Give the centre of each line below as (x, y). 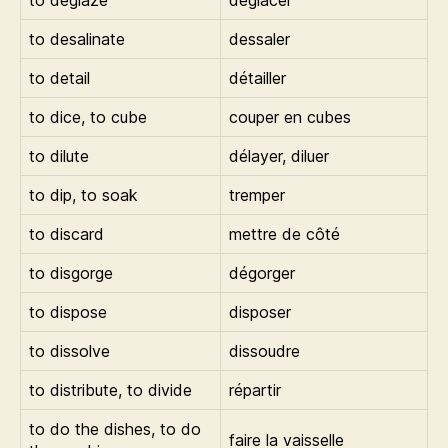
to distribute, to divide (110, 390)
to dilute (59, 156)
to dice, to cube (88, 117)
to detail (59, 78)
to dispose (68, 312)
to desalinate (77, 39)
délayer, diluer (279, 156)
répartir (255, 390)
